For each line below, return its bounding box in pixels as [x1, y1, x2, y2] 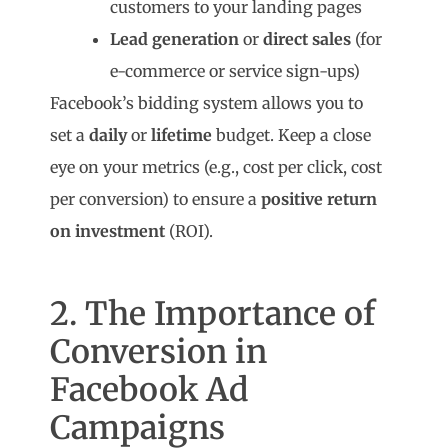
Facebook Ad [50, 370, 249, 411]
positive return [261, 189, 378, 210]
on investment [50, 221, 166, 242]
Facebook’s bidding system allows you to [50, 93, 364, 114]
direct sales [263, 29, 352, 50]
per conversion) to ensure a [50, 189, 262, 210]
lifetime [151, 125, 213, 146]
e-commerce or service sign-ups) [110, 61, 361, 82]
